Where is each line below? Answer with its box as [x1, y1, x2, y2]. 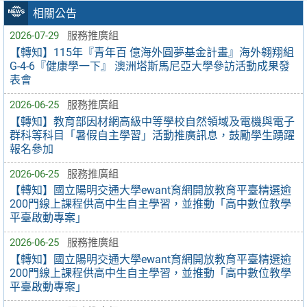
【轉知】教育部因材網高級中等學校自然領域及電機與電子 [10, 114, 295, 128]
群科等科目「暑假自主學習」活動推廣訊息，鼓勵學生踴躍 [10, 128, 295, 142]
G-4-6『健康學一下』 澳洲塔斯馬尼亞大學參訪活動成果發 [10, 59, 290, 73]
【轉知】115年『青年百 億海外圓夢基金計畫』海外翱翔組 [10, 45, 294, 59]
